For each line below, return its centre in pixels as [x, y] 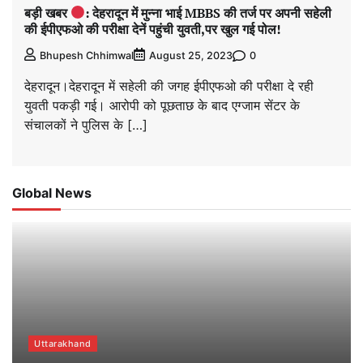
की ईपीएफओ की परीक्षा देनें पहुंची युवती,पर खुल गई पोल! [153, 29]
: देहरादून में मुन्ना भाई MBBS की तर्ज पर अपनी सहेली [209, 13]
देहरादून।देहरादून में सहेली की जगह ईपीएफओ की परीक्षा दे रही [169, 86]
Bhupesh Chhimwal [87, 56]
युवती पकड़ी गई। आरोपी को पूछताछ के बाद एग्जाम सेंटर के [162, 106]
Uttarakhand [63, 344]
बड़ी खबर [47, 13]
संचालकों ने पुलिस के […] [86, 125]
